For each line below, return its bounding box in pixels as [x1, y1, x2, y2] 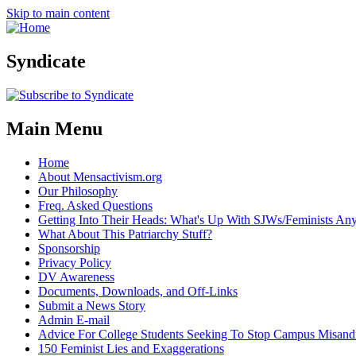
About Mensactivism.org [38, 169, 162, 184]
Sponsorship [38, 241, 100, 255]
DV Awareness [38, 269, 114, 284]
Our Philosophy [38, 184, 118, 198]
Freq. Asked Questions [38, 198, 153, 212]
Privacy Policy [38, 255, 111, 269]
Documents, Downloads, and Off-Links [38, 284, 238, 298]
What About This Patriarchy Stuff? [38, 226, 212, 241]
